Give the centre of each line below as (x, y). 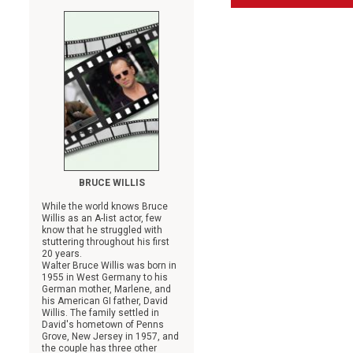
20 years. (62, 253)
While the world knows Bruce (105, 206)
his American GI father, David (105, 301)
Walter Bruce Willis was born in (110, 265)
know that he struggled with (102, 230)
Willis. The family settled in (101, 312)
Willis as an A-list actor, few (102, 218)
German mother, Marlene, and (107, 289)
